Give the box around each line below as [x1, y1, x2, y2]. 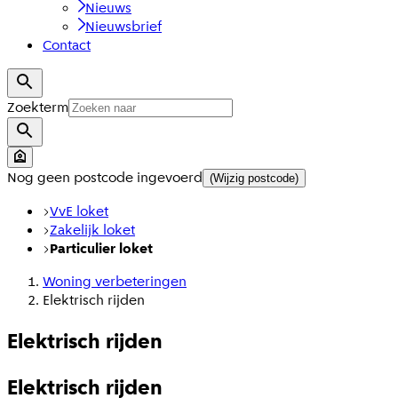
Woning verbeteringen [43, 271, 187, 291]
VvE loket [50, 201, 108, 220]
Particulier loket [50, 238, 153, 258]
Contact [43, 35, 91, 54]
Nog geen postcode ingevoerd [7, 167, 203, 187]
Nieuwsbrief [85, 16, 162, 36]
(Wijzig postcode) [210, 171, 298, 185]
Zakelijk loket [50, 219, 135, 239]
